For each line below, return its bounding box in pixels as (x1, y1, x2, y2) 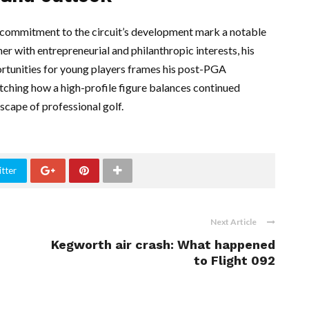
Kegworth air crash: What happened (51, 237, 275, 252)
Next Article (210, 217, 257, 228)
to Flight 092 (194, 253, 275, 268)
